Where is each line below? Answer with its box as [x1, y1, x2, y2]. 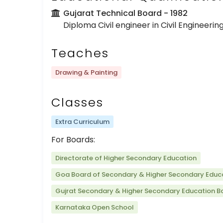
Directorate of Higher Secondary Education [55, 153, 197, 163]
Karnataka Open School [55, 202, 134, 212]
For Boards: [51, 133, 95, 145]
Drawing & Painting [55, 67, 117, 77]
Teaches [51, 44, 109, 61]
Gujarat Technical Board [63, 7, 162, 19]
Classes [51, 94, 104, 111]
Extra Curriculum [55, 116, 110, 126]
